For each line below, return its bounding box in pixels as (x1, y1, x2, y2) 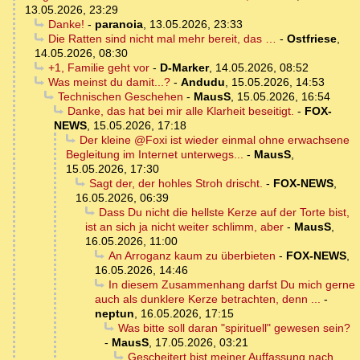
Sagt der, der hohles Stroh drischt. (88, 176, 263, 190)
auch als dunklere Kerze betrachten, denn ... (95, 292, 321, 305)
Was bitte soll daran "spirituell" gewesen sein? (117, 321, 350, 334)
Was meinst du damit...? (47, 75, 170, 88)
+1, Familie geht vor (47, 60, 149, 74)
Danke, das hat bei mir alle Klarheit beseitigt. (67, 104, 294, 117)
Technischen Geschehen (57, 89, 183, 103)
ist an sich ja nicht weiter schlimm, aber (85, 219, 284, 233)
